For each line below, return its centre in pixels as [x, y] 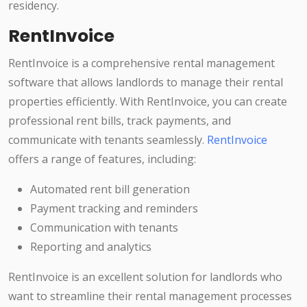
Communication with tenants [104, 228]
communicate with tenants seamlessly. [108, 140]
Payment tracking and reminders [114, 209]
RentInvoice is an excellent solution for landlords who [145, 277]
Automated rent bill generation [110, 189]
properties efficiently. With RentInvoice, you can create [148, 102]
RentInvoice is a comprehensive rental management [142, 63]
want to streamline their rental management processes [150, 296]
